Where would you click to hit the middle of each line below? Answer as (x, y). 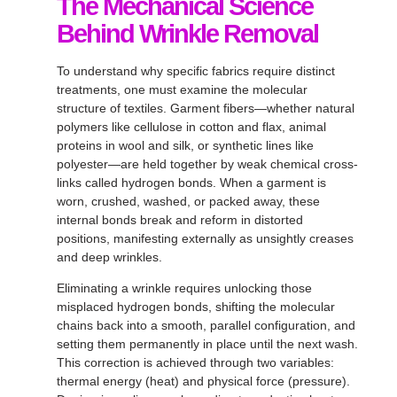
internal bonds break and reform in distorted (180, 219)
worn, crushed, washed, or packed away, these (188, 201)
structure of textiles (110, 108)
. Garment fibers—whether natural (259, 108)
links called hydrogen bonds (135, 182)
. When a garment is (269, 182)
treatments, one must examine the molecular (182, 89)
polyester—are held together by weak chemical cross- (207, 163)
